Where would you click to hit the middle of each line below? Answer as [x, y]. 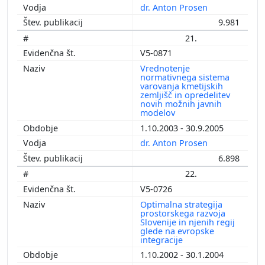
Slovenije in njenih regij [188, 222]
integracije [163, 240]
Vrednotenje [165, 68]
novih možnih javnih [181, 104]
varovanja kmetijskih [182, 86]
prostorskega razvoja [183, 213]
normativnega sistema [185, 77]
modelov [159, 112]
